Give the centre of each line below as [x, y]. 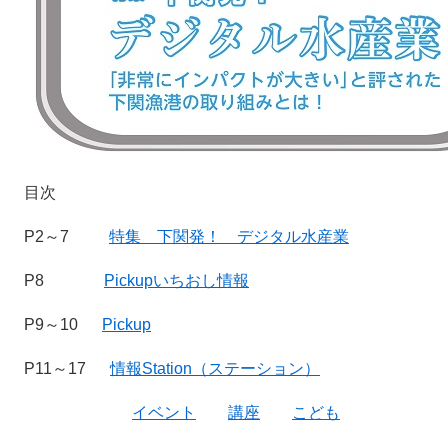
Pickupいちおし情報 [176, 281]
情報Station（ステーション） [215, 369]
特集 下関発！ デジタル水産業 [229, 237]
